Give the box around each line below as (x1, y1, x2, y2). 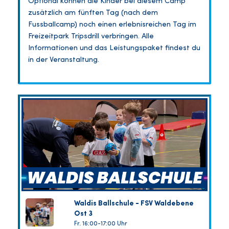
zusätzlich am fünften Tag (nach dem (28, 9, 158, 17)
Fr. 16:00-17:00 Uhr (74, 221, 127, 227)
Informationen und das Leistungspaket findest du (28, 44, 200, 53)
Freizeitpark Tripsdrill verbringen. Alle (28, 33, 154, 41)
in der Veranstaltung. (28, 56, 99, 64)
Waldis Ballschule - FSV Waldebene (74, 200, 194, 208)
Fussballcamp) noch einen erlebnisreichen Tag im (28, 21, 196, 29)
